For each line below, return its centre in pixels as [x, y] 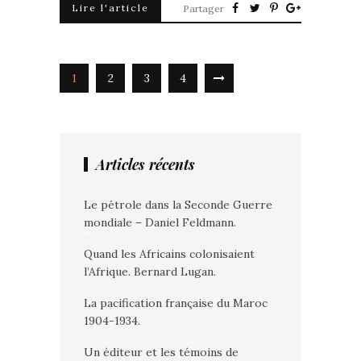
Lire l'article [110, 8]
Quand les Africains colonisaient [169, 254]
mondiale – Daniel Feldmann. [160, 222]
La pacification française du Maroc [176, 303]
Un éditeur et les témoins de [161, 352]
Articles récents [145, 164]
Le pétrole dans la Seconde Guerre [178, 205]
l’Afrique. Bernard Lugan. [150, 272]
